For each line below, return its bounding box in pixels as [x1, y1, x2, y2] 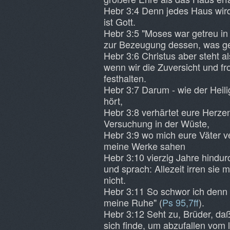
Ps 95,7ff [162, 196, 199, 209]
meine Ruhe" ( [104, 196, 162, 209]
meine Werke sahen [104, 139, 185, 152]
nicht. [104, 173, 126, 186]
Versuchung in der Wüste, [104, 117, 209, 130]
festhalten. [104, 71, 146, 85]
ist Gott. [104, 15, 136, 28]
